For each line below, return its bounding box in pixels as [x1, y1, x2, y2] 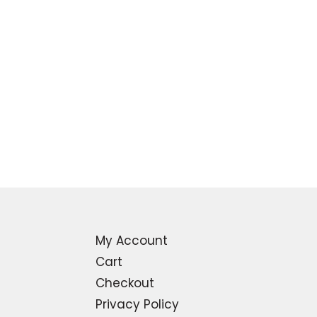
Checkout [96, 274, 154, 292]
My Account [96, 231, 168, 249]
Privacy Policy [96, 295, 179, 313]
